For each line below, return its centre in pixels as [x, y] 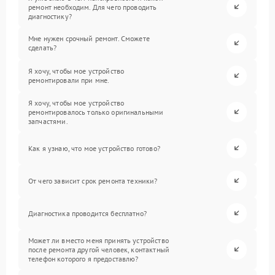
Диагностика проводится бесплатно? [87, 213]
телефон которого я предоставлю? [83, 258]
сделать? [43, 48]
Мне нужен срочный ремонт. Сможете [89, 39]
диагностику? [50, 16]
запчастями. [48, 121]
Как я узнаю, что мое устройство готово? [94, 148]
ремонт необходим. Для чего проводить [93, 7]
